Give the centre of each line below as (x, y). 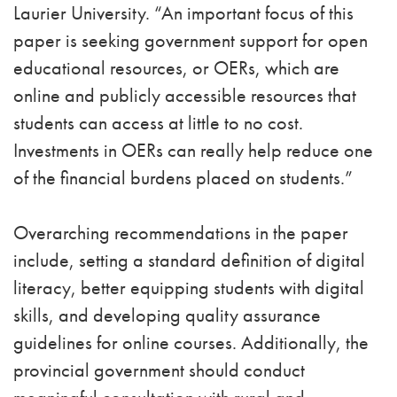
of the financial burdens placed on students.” (183, 178)
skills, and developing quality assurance (167, 315)
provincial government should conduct (159, 370)
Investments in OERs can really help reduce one (193, 151)
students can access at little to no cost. (158, 123)
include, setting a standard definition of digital (189, 261)
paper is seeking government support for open (191, 41)
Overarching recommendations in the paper (181, 233)
